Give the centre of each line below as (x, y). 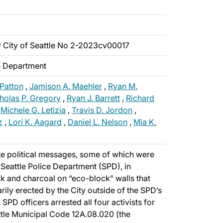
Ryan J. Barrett (93, 98)
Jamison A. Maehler (66, 86)
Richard (140, 98)
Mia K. (145, 122)
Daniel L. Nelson (98, 122)
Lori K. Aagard (35, 122)
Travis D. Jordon (102, 110)
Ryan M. (123, 86)
